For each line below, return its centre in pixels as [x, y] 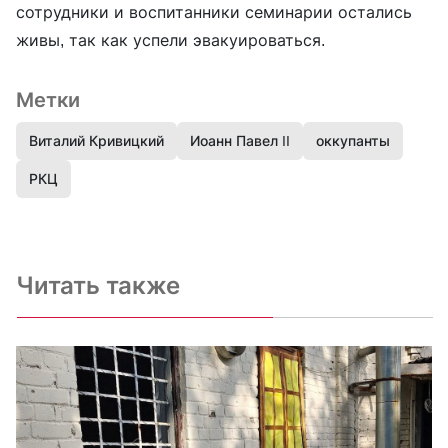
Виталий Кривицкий [96, 140]
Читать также [98, 285]
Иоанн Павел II [240, 140]
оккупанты [353, 140]
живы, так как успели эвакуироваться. [170, 39]
